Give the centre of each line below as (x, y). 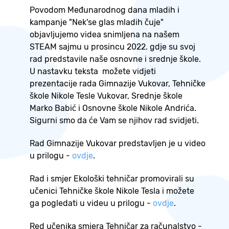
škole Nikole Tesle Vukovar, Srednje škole (106, 96)
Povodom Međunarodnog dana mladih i (105, 10)
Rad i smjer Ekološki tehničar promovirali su (112, 178)
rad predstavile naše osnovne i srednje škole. (115, 59)
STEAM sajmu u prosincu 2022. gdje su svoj (112, 47)
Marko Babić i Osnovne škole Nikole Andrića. (113, 108)
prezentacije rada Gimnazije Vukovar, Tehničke (118, 84)
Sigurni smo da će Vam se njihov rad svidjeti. (114, 121)
